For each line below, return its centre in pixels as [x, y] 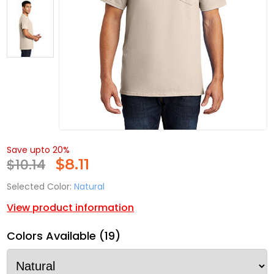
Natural [90, 187]
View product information [71, 208]
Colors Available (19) [64, 236]
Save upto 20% [39, 150]
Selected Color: [39, 187]
